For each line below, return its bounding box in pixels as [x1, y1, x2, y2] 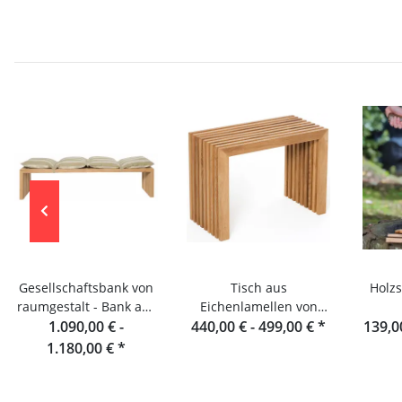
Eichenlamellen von [199, 298, 318, 316]
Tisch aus [230, 279, 287, 297]
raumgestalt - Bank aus [16, 298, 156, 316]
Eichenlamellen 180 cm [16, 317, 156, 335]
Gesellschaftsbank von [19, 279, 153, 297]
